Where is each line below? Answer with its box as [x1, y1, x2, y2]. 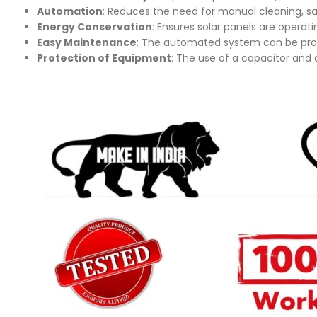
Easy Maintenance [37, 35, 137, 50]
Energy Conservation [37, 19, 152, 34]
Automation [37, 4, 103, 18]
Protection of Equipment [37, 50, 171, 65]
